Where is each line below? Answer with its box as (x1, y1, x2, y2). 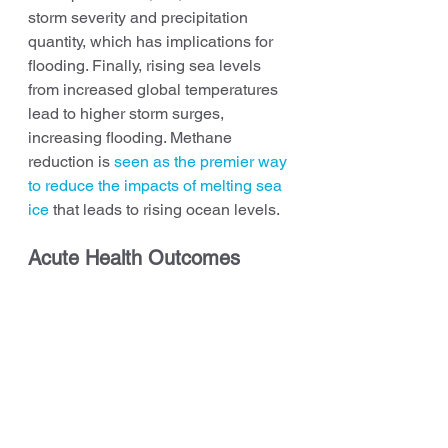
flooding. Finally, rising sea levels (28, 55, 265, 75)
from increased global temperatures (28, 79, 282, 99)
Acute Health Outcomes (28, 245, 240, 270)
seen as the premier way (114, 151, 291, 171)
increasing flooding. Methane (28, 127, 236, 147)
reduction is (28, 151, 114, 171)
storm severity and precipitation (28, 7, 252, 27)
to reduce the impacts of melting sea (28, 175, 286, 195)
